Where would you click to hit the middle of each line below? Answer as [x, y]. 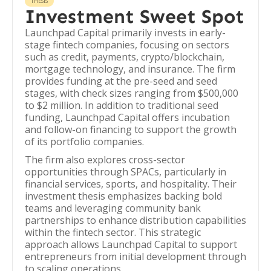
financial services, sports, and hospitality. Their [131, 184]
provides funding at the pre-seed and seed [121, 81]
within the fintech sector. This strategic [113, 232]
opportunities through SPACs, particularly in [126, 172]
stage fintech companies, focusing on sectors [127, 45]
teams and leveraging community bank [113, 208]
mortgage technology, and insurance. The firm [130, 69]
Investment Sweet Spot [135, 16]
